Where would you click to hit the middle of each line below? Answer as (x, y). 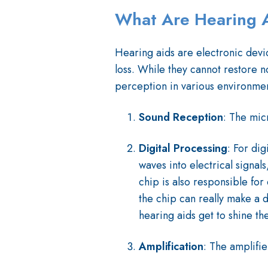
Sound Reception (181, 118)
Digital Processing (183, 149)
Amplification (171, 247)
